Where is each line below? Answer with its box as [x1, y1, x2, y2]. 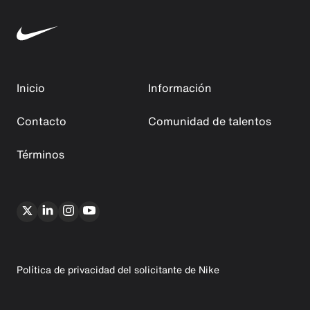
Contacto [17, 112, 66, 129]
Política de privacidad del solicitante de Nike [17, 262, 219, 277]
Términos [17, 145, 64, 163]
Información [148, 79, 212, 96]
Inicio [17, 79, 45, 96]
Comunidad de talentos [148, 112, 271, 129]
